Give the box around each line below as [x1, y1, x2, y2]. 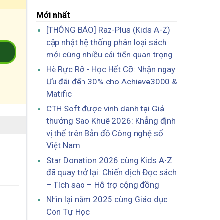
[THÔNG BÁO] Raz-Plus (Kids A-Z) [46, 25, 170, 35]
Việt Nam [46, 140, 80, 150]
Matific [46, 88, 72, 99]
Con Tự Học [46, 206, 90, 217]
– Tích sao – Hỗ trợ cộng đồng [46, 179, 159, 190]
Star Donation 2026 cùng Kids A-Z [46, 155, 172, 165]
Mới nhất [36, 9, 70, 20]
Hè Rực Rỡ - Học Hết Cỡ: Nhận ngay [46, 64, 175, 74]
